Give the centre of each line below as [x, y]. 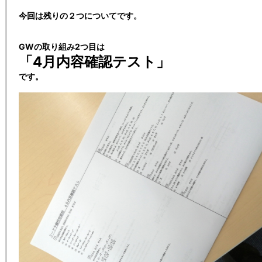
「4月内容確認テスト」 [94, 62]
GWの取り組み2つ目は [62, 47]
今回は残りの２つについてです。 [80, 16]
